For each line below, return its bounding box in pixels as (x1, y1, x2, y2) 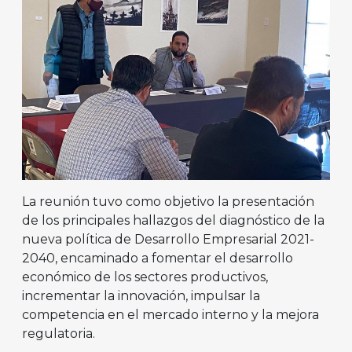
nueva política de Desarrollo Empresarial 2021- (22, 232, 314, 247)
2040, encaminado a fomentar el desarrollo (22, 251, 293, 266)
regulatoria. (22, 326, 95, 342)
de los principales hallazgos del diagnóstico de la (22, 213, 324, 229)
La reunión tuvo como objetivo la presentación (22, 194, 314, 210)
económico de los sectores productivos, (22, 269, 268, 285)
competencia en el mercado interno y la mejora (22, 307, 319, 323)
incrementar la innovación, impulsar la (22, 288, 260, 304)
